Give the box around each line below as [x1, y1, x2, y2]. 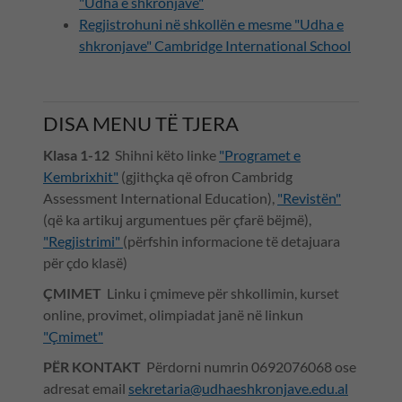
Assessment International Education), [43, 189, 277, 207]
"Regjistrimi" [43, 232, 123, 250]
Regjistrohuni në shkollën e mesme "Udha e [79, 15, 344, 33]
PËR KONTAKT [43, 358, 141, 376]
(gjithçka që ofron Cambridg [118, 168, 293, 186]
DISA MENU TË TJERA [43, 111, 239, 136]
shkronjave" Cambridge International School [79, 37, 351, 55]
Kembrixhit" [43, 168, 118, 186]
